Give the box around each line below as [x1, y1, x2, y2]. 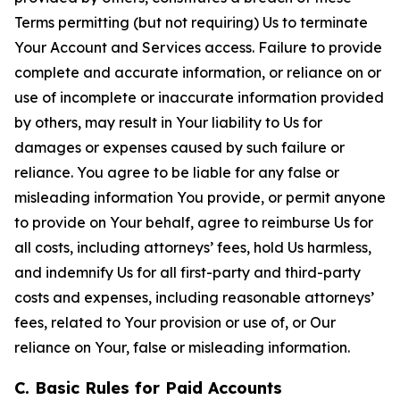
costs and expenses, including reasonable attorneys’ [14, 288, 374, 306]
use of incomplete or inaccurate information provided [14, 88, 384, 106]
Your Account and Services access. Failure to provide [14, 38, 382, 56]
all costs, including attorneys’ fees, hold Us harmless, [14, 238, 371, 256]
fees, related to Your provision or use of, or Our [14, 313, 336, 331]
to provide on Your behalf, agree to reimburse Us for [14, 213, 373, 231]
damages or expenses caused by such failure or [14, 138, 345, 156]
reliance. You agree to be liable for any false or [14, 163, 339, 181]
